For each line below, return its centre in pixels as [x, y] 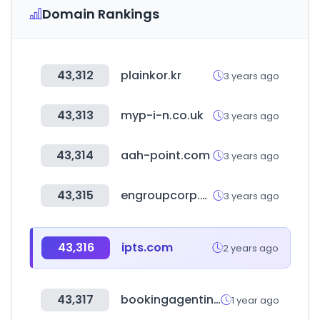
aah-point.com [165, 155]
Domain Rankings [101, 14]
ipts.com [147, 247]
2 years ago [251, 248]
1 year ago [255, 300]
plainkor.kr [151, 75]
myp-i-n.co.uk [162, 115]
